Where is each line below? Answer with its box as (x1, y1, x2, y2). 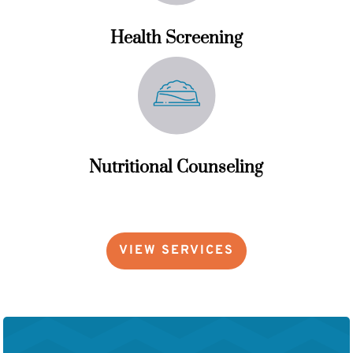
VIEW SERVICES (118, 242, 234, 258)
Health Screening (110, 27, 243, 49)
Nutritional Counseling (89, 156, 264, 178)
